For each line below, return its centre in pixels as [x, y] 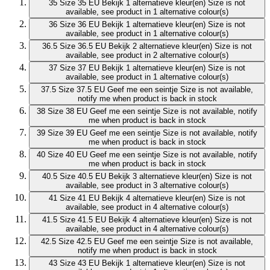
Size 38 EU [67, 111]
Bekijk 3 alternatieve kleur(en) [160, 177]
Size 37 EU [80, 68]
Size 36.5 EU [83, 46]
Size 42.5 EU [82, 242]
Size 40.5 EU [83, 177]
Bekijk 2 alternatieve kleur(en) [160, 46]
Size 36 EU [80, 25]
